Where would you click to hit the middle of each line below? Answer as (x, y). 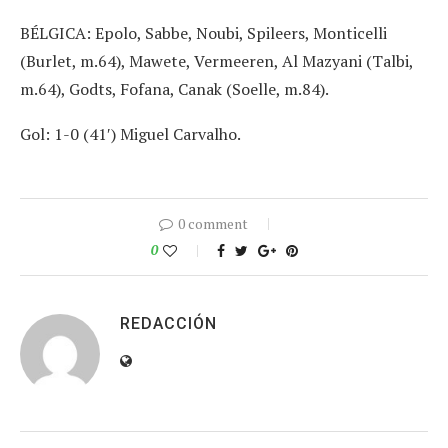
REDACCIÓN (168, 324)
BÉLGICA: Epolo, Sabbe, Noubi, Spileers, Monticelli (203, 33)
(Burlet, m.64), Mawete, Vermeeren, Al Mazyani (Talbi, (216, 61)
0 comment (213, 224)
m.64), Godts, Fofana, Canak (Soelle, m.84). (174, 89)
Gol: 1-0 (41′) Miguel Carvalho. (130, 134)
